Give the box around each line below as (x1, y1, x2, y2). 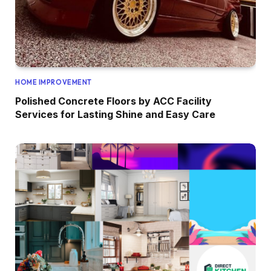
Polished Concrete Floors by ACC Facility (15, 94, 212, 107)
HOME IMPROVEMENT (15, 77, 92, 87)
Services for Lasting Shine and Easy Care (15, 108, 215, 120)
